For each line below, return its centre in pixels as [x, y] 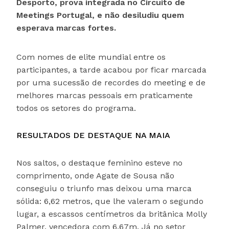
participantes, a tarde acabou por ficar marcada [111, 70]
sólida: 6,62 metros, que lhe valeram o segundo [110, 201]
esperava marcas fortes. [66, 28]
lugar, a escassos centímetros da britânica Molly [112, 214]
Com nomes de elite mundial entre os [91, 57]
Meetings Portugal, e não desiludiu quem [100, 15]
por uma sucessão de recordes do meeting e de [111, 83]
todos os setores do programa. [76, 108]
